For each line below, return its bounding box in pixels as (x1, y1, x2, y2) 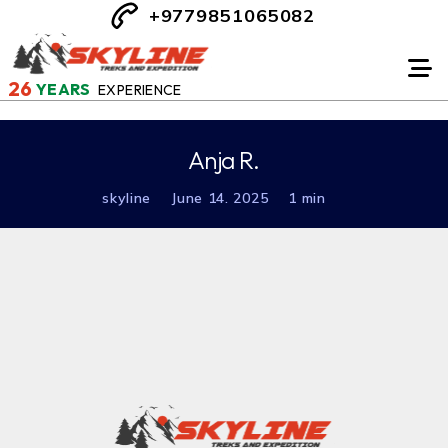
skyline (102, 189, 152, 207)
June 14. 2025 (171, 189, 269, 207)
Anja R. (188, 145, 260, 175)
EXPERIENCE (98, 81, 182, 100)
